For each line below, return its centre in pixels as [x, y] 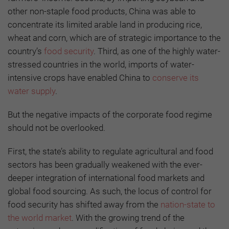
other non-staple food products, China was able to [102, 11]
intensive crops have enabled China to [80, 77]
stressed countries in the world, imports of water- [101, 64]
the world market [40, 217]
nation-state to [188, 204]
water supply [31, 91]
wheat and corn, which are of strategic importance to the [114, 38]
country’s [26, 51]
